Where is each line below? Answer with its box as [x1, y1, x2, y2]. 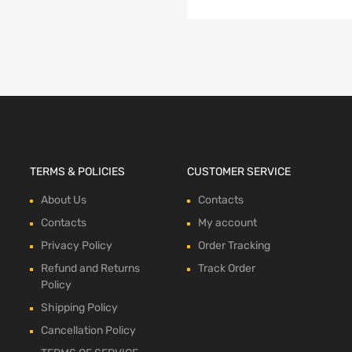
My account [197, 215, 257, 229]
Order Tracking [197, 238, 270, 252]
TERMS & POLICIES [30, 164, 126, 178]
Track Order [197, 261, 255, 275]
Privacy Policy [41, 238, 113, 252]
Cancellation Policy [41, 323, 137, 337]
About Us [41, 192, 87, 207]
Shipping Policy [41, 300, 119, 314]
